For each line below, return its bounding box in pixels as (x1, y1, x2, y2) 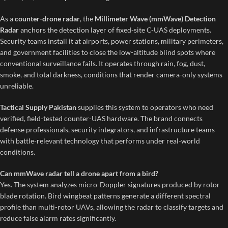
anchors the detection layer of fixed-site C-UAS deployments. (19, 25, 211, 35)
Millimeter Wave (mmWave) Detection (95, 14, 216, 23)
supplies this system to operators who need (76, 103, 213, 112)
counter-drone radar (15, 14, 80, 23)
